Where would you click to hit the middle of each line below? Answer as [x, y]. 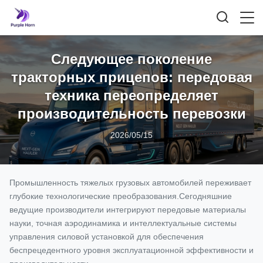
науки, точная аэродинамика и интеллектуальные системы [123, 223]
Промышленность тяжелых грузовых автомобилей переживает [130, 183]
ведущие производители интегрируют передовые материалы [128, 210]
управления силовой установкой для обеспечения [107, 237]
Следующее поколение [131, 59]
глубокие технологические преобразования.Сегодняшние [121, 196]
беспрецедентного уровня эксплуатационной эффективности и [131, 250]
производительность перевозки [131, 113]
